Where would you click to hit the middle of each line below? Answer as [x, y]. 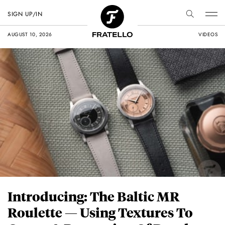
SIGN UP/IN [25, 14]
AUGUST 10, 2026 [30, 34]
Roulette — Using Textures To [100, 212]
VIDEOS [208, 34]
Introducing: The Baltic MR [94, 196]
